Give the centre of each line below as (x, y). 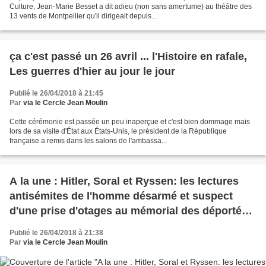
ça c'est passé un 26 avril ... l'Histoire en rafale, (128, 57)
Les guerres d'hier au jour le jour (92, 72)
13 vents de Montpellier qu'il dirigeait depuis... (83, 16)
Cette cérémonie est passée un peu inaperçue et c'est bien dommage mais (130, 122)
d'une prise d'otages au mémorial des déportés (129, 211)
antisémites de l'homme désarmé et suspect (121, 196)
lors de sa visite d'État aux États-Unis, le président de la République (118, 132)
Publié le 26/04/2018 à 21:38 (56, 233)
